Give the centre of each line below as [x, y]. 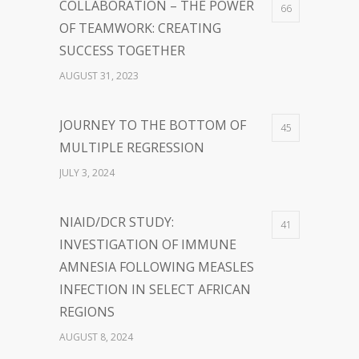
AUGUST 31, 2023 [99, 76]
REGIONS [87, 312]
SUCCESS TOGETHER [122, 50]
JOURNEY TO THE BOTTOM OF [153, 125]
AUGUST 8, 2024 [96, 337]
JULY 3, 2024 [87, 173]
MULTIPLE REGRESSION [132, 147]
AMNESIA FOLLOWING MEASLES [157, 267]
